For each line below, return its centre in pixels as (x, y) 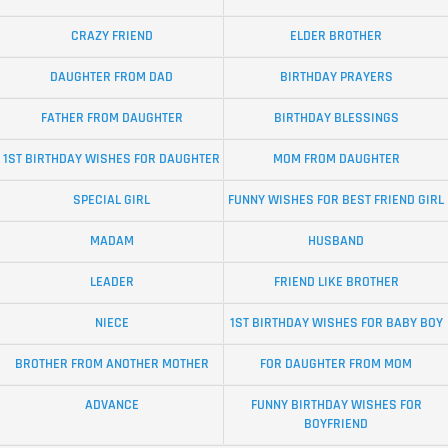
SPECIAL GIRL (111, 199)
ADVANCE (111, 404)
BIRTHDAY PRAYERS (336, 76)
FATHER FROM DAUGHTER (111, 117)
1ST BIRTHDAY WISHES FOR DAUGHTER (111, 158)
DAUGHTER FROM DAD (111, 76)
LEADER (111, 281)
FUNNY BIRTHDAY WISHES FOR (336, 404)
